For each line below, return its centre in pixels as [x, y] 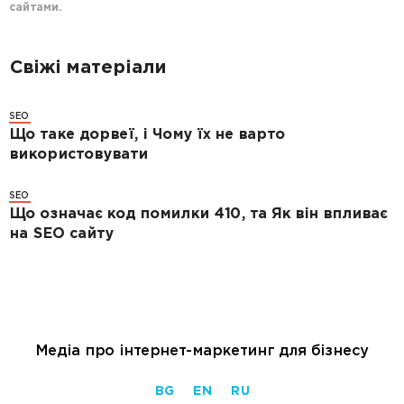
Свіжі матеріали [87, 69]
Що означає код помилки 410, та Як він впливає [198, 215]
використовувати [78, 155]
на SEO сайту [61, 234]
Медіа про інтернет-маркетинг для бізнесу [202, 350]
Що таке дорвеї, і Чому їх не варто [147, 135]
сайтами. [35, 8]
